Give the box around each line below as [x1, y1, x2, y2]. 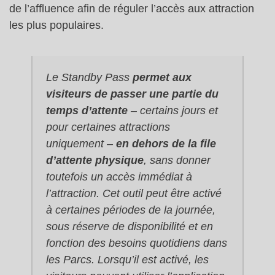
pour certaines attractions [45, 120, 170, 133]
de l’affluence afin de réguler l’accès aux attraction [9, 2, 254, 15]
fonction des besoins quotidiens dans [45, 236, 227, 249]
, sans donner [143, 153, 211, 166]
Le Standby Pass [45, 71, 133, 83]
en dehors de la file [115, 137, 216, 150]
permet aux [132, 71, 192, 83]
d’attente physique [45, 153, 144, 166]
